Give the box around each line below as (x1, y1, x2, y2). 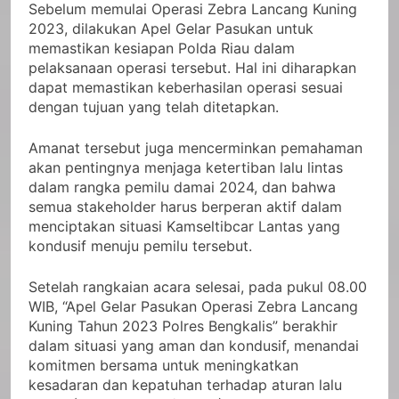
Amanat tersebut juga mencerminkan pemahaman (28, 138, 362, 157)
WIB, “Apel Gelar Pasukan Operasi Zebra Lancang (28, 297, 358, 315)
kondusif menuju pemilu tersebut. (28, 236, 252, 255)
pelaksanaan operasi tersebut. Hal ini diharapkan (28, 58, 356, 77)
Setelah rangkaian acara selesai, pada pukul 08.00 (28, 277, 367, 296)
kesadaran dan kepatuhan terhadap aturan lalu (28, 375, 342, 394)
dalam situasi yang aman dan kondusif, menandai (28, 336, 359, 354)
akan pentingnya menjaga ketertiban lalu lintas (28, 158, 343, 176)
